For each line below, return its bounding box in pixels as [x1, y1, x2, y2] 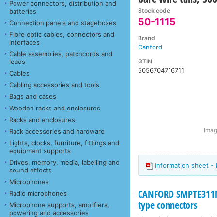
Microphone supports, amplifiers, [9, 201, 109, 209]
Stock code [138, 7, 170, 15]
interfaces [9, 38, 40, 46]
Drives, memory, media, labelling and [9, 158, 120, 166]
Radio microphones [9, 189, 67, 197]
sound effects [9, 166, 52, 174]
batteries [9, 7, 36, 15]
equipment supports [9, 146, 71, 155]
